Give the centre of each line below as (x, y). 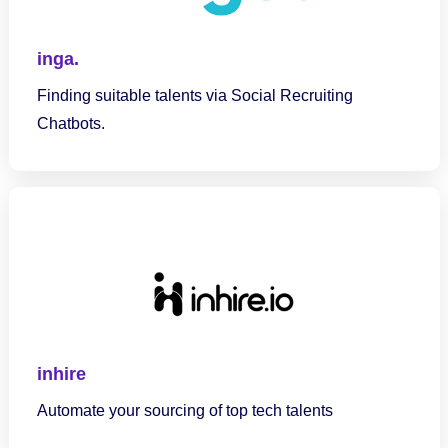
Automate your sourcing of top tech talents (184, 410)
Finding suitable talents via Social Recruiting (194, 95)
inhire (61, 374)
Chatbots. (70, 123)
